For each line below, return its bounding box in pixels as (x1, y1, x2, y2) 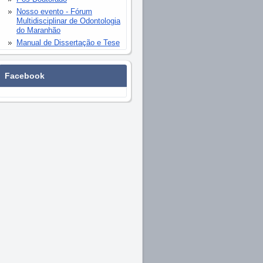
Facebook (5, 71, 45, 80)
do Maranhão (16, 26, 60, 35)
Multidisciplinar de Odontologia (16, 16, 120, 25)
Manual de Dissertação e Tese (16, 38, 120, 47)
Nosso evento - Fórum (16, 7, 92, 16)
